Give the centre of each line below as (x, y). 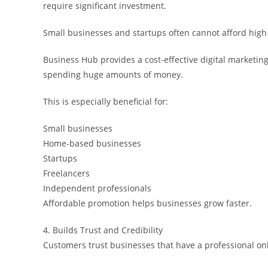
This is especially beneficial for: (106, 101)
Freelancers (66, 173)
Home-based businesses (92, 143)
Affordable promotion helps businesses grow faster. (147, 203)
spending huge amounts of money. (113, 74)
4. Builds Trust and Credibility (103, 230)
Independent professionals (97, 188)
